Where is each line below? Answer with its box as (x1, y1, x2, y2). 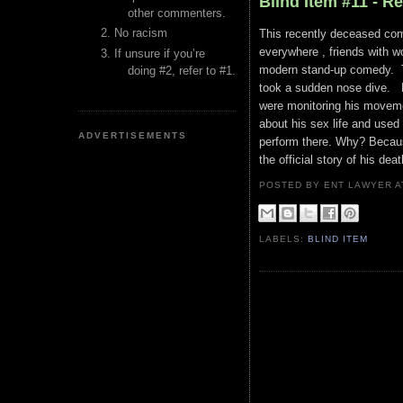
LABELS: (259, 234, 309, 245)
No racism (114, 26, 167, 40)
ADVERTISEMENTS (78, 130, 188, 140)
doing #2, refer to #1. (128, 63, 236, 77)
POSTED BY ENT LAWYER (259, 180, 396, 190)
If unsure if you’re (114, 46, 205, 60)
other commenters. (128, 6, 226, 20)
